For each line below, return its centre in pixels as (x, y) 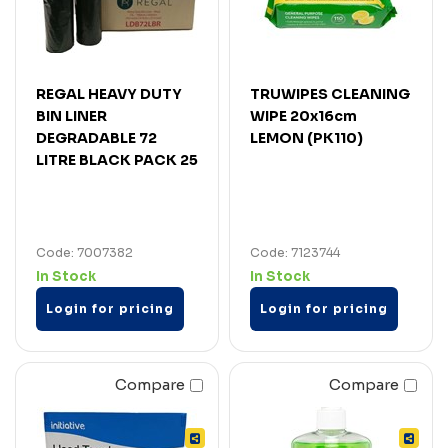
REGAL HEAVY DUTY (109, 93)
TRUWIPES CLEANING (330, 93)
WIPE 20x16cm (303, 115)
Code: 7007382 (84, 252)
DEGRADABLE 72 (96, 137)
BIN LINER (71, 115)
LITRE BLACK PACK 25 (117, 159)
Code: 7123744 (295, 252)
